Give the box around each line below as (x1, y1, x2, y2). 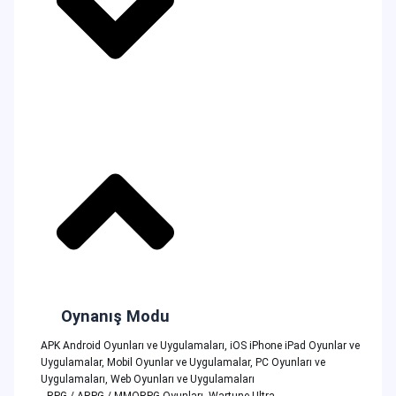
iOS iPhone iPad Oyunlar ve (229, 339, 360, 353)
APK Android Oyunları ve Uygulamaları (40, 339, 225, 353)
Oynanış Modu (61, 307, 170, 326)
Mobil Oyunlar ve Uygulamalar (106, 356, 250, 369)
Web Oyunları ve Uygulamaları (110, 373, 255, 386)
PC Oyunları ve (255, 356, 325, 369)
